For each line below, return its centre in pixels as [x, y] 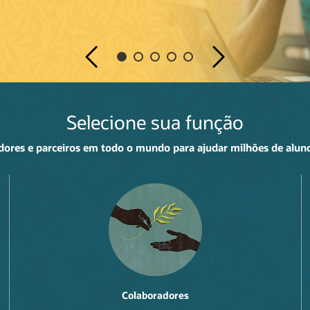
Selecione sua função [155, 121]
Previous [91, 44]
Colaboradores [155, 295]
